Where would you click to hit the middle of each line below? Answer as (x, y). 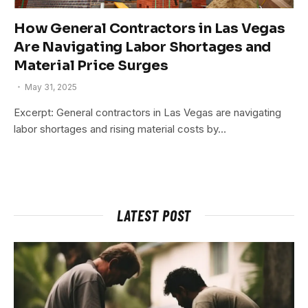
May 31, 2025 (51, 87)
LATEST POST (154, 215)
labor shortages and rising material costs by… (120, 129)
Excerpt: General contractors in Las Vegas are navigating (147, 112)
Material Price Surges (91, 65)
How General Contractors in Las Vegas (150, 28)
